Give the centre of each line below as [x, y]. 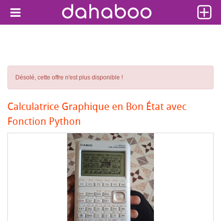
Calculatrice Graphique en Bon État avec [97, 106]
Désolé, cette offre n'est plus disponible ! [69, 77]
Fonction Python [44, 121]
